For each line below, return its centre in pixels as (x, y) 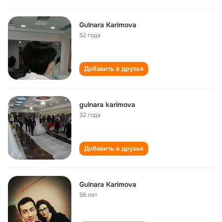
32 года (90, 115)
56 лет (88, 195)
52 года (90, 35)
